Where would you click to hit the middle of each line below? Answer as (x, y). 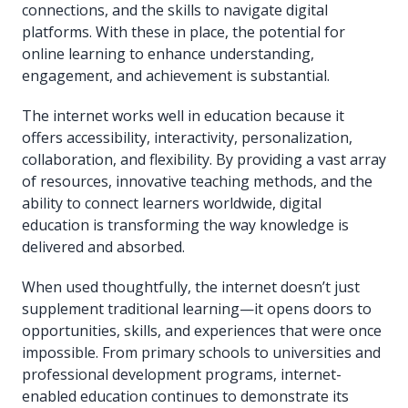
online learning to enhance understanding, (168, 54)
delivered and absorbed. (103, 247)
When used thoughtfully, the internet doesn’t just (191, 287)
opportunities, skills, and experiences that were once (202, 331)
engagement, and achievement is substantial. (176, 76)
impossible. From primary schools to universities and (201, 353)
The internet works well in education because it (183, 116)
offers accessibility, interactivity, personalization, (187, 138)
